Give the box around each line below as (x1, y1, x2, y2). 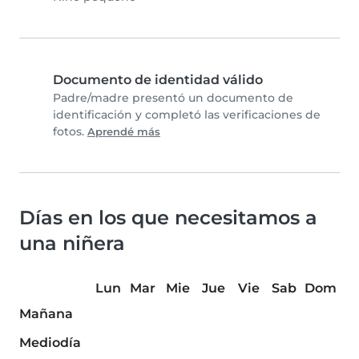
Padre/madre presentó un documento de (53, 91, 293, 106)
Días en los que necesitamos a (19, 206, 317, 230)
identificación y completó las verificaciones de (53, 107, 321, 123)
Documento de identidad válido (53, 72, 263, 88)
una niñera (19, 232, 125, 256)
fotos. (53, 124, 87, 139)
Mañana (19, 306, 73, 322)
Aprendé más (87, 126, 160, 139)
